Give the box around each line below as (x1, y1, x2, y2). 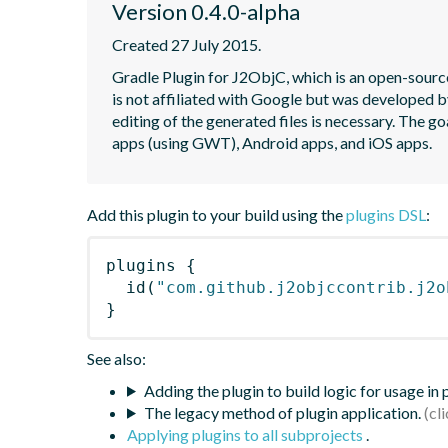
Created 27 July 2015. (112, 34, 261, 54)
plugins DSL (346, 204, 426, 224)
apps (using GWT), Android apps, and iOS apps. (112, 132, 432, 152)
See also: (87, 348, 146, 368)
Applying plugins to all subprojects (127, 424, 366, 444)
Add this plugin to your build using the (87, 204, 346, 224)
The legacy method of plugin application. (143, 402, 421, 422)
